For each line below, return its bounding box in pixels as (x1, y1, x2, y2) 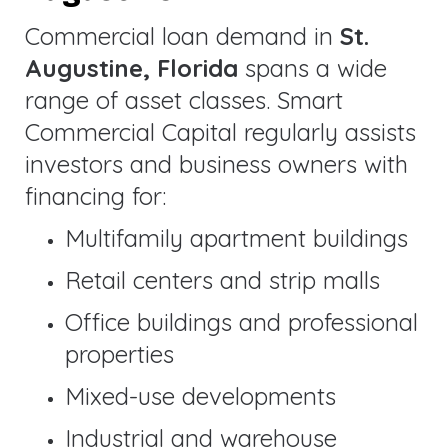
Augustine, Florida (25, 52, 238, 83)
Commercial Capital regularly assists (25, 116, 416, 147)
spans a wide (238, 52, 387, 83)
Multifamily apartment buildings (65, 222, 408, 253)
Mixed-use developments (65, 380, 336, 411)
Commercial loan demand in (25, 20, 340, 51)
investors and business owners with (25, 148, 408, 179)
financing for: (25, 180, 166, 211)
